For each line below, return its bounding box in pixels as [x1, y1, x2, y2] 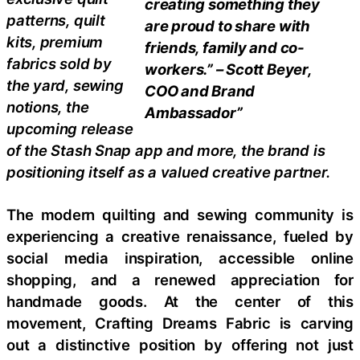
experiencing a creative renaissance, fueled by [6, 227, 354, 245]
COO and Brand [145, 81, 256, 100]
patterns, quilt [6, 10, 105, 29]
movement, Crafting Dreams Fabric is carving [6, 314, 354, 332]
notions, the [6, 97, 89, 116]
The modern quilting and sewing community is [6, 206, 354, 223]
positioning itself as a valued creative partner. [6, 162, 330, 181]
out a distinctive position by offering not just [6, 336, 354, 354]
